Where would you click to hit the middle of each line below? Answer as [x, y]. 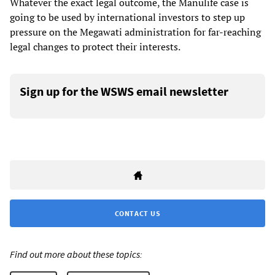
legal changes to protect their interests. [95, 47]
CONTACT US [137, 214]
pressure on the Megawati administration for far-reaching [135, 32]
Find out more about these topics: [76, 254]
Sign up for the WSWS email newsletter [124, 91]
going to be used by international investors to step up [127, 17]
